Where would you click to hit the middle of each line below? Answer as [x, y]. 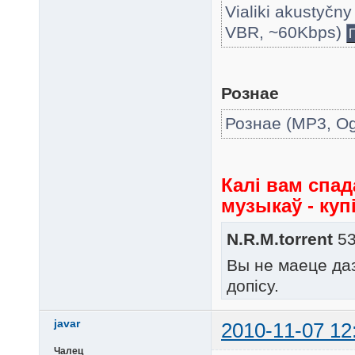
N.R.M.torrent [280, 239]
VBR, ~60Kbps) [286, 32]
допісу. [253, 285]
